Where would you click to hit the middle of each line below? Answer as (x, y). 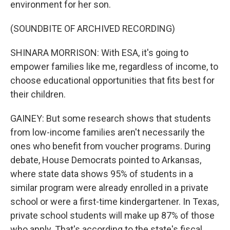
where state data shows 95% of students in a (102, 174)
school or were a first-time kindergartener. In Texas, (114, 202)
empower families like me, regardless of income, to (114, 66)
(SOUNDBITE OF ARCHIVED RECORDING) (93, 28)
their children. (38, 94)
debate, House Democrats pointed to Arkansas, (106, 160)
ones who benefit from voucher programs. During (110, 146)
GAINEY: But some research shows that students (111, 118)
